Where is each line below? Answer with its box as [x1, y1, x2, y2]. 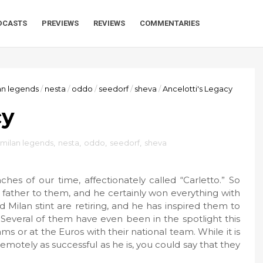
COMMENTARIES [140, 19, 200, 28]
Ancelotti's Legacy [163, 84, 232, 93]
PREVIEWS [42, 19, 79, 28]
